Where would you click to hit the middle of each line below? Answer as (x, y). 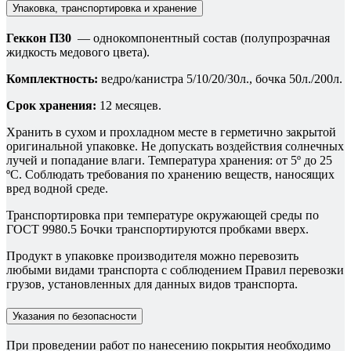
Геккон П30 (39, 38)
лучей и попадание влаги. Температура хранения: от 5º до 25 (169, 160)
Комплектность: (52, 78)
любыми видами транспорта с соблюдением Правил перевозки (175, 270)
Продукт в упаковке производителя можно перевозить (152, 255)
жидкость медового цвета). (78, 52)
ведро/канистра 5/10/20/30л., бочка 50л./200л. (220, 78)
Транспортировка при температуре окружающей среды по (163, 215)
